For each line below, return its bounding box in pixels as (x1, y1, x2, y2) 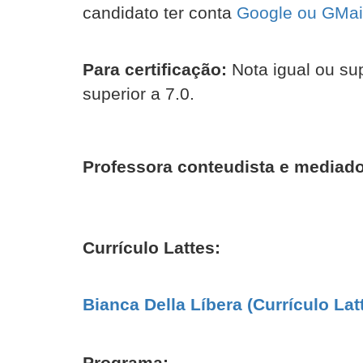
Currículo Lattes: (83, 238, 220, 257)
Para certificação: (83, 60, 227, 79)
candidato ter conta (83, 3, 237, 22)
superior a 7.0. (83, 84, 194, 103)
